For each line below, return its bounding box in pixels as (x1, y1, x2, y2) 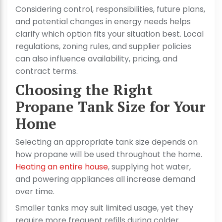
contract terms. (15, 65, 78, 77)
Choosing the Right (15, 80, 153, 100)
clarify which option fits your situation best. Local (15, 28, 204, 40)
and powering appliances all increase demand (15, 173, 195, 185)
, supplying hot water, (108, 161, 191, 173)
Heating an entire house (15, 161, 108, 173)
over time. (15, 186, 56, 198)
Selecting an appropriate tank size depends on (15, 136, 198, 148)
